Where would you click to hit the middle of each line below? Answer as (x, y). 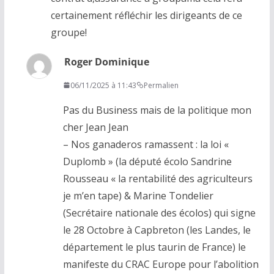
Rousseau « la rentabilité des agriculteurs (157, 178)
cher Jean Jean (95, 127)
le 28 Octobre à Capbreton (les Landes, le (157, 230)
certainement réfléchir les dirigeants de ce (146, 15)
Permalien (161, 85)
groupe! (68, 32)
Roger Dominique (106, 61)
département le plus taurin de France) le (154, 247)
